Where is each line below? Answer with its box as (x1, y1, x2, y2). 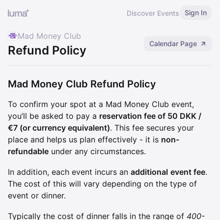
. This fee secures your (110, 123, 194, 133)
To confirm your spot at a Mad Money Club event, (8, 99, 194, 109)
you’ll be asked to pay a (8, 111, 99, 121)
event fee (170, 167, 205, 177)
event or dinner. (8, 191, 66, 200)
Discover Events (127, 8, 179, 17)
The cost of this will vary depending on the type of (8, 179, 197, 189)
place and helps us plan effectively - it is (8, 135, 161, 144)
